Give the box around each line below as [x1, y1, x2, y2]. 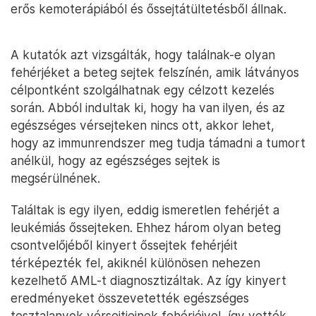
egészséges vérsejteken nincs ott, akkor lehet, [11, 118, 274, 133]
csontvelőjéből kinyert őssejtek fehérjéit [11, 238, 238, 253]
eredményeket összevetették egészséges [11, 291, 249, 305]
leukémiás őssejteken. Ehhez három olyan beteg [11, 220, 281, 235]
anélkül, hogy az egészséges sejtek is [11, 153, 220, 168]
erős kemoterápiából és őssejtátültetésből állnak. [11, 1, 286, 16]
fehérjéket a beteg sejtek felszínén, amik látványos [11, 65, 299, 80]
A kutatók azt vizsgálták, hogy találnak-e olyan [11, 47, 275, 62]
